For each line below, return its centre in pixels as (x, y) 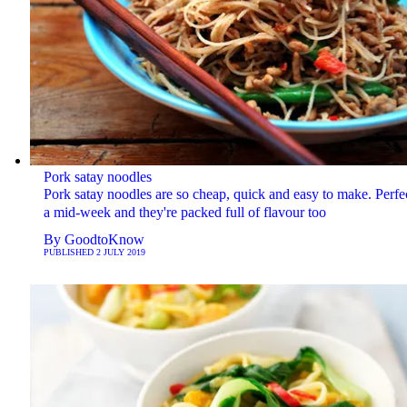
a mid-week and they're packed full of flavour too (184, 213)
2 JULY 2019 (120, 253)
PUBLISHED (69, 253)
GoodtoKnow (104, 240)
